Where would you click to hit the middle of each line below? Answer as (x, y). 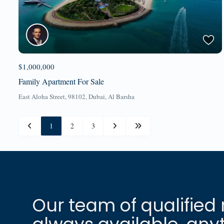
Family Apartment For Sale (61, 81)
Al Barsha (121, 96)
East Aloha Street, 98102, (53, 96)
